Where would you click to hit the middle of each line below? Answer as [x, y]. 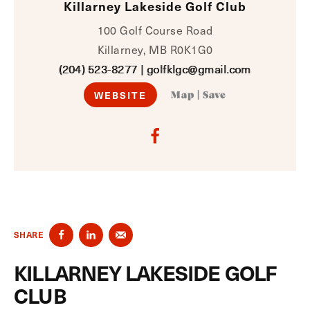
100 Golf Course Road [155, 30]
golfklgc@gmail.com [199, 69]
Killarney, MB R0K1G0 [155, 49]
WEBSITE [120, 95]
